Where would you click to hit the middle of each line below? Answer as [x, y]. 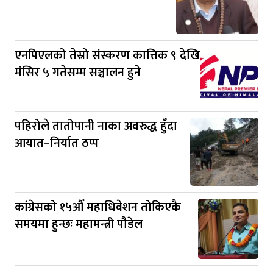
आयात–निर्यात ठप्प [57, 144]
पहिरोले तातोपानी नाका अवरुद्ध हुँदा [96, 126]
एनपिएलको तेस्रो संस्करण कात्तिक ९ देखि [107, 56]
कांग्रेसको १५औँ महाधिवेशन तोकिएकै [98, 207]
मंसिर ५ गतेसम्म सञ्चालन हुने [78, 73]
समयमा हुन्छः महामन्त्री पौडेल [79, 225]
